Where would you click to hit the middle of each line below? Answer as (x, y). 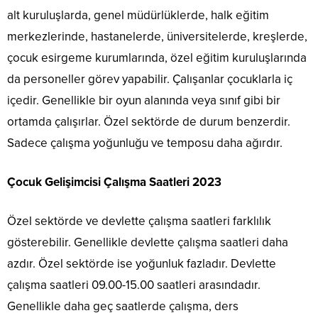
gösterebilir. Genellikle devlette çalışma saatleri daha (148, 242)
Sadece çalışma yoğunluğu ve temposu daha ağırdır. (145, 143)
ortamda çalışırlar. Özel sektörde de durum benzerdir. (149, 122)
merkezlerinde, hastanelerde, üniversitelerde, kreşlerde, (157, 37)
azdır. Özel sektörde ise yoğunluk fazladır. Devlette (142, 264)
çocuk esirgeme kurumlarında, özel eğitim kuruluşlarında (157, 58)
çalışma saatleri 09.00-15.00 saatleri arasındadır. (134, 285)
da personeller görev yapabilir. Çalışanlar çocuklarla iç (150, 79)
